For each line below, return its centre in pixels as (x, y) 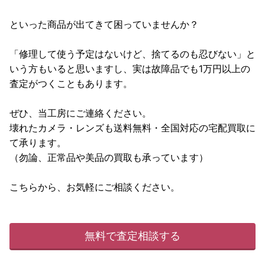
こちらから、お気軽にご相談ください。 (95, 187)
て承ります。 (38, 142)
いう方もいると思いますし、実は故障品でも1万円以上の (130, 68)
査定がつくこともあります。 (71, 83)
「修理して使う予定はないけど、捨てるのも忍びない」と (132, 54)
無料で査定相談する (132, 235)
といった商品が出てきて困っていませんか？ (104, 24)
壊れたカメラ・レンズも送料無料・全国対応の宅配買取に (132, 127)
